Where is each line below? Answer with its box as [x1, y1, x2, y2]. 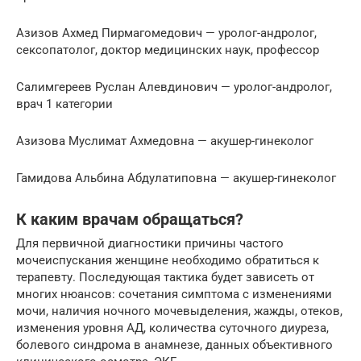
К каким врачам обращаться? [16, 210, 243, 229]
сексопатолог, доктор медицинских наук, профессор [16, 43, 319, 58]
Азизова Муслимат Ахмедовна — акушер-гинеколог [16, 134, 313, 149]
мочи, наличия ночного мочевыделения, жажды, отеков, [16, 304, 342, 319]
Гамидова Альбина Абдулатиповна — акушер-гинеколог [16, 171, 336, 186]
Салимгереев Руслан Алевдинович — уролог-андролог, [16, 80, 332, 95]
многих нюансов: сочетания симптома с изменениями [16, 287, 332, 302]
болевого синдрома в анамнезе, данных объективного [16, 338, 333, 353]
